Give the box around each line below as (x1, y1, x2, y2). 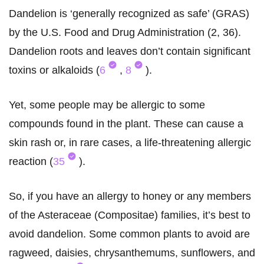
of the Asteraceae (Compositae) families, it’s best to (9, 209, 250, 222)
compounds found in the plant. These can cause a (9, 118, 243, 130)
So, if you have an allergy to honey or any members (9, 190, 251, 203)
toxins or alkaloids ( (9, 64, 100, 77)
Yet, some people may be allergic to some (9, 99, 205, 111)
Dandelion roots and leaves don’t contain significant (9, 45, 250, 58)
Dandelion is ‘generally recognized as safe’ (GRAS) (9, 8, 249, 20)
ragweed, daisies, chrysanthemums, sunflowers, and (9, 247, 255, 259)
